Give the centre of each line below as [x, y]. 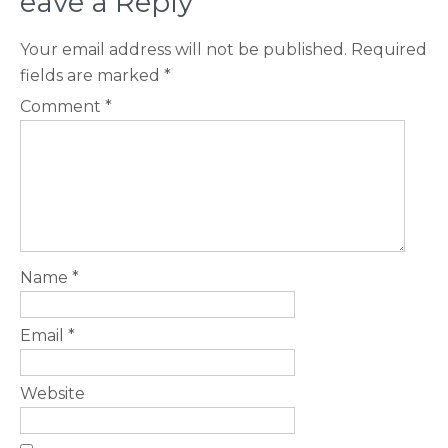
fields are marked [92, 75]
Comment [62, 106]
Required [389, 49]
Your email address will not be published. [183, 49]
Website [52, 393]
